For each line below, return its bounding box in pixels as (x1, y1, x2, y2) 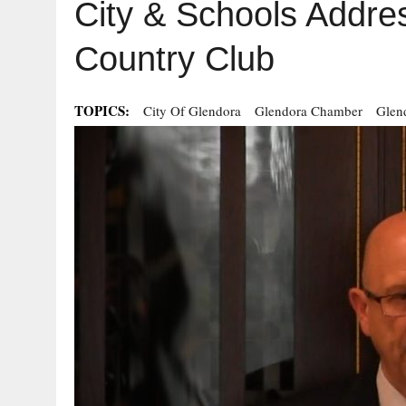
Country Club (74, 40, 275, 78)
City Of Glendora (143, 101, 241, 120)
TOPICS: (74, 101, 130, 121)
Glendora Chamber (255, 101, 362, 120)
